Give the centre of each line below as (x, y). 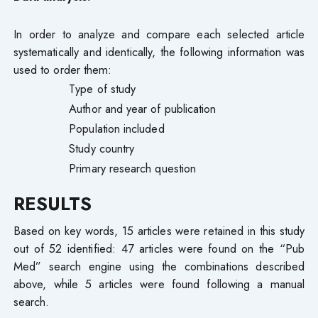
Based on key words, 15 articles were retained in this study (159, 230)
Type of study (103, 88)
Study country (102, 148)
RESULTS (53, 204)
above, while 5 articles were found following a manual (159, 284)
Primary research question (133, 168)
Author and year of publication (143, 108)
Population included (117, 128)
